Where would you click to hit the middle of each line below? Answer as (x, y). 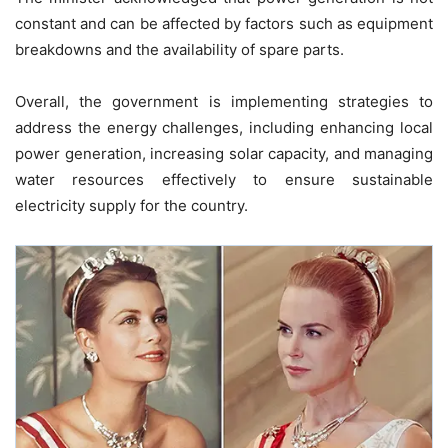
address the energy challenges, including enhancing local (224, 128)
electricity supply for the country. (131, 206)
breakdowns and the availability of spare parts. (179, 50)
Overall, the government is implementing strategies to (224, 102)
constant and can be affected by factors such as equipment (224, 24)
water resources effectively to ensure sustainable (224, 180)
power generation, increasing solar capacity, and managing (224, 154)
